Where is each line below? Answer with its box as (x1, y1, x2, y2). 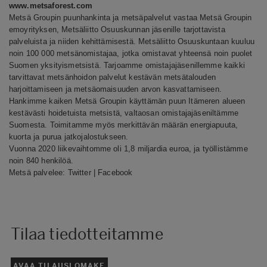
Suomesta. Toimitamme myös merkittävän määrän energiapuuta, (9, 120, 238, 129)
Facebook (98, 167, 133, 177)
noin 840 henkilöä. (9, 156, 73, 165)
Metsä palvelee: (9, 167, 68, 177)
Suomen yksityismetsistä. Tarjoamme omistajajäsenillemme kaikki (9, 60, 245, 70)
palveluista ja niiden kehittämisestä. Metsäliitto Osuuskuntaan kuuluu (9, 36, 255, 46)
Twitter (67, 167, 91, 177)
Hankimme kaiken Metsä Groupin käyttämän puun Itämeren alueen (9, 96, 246, 105)
